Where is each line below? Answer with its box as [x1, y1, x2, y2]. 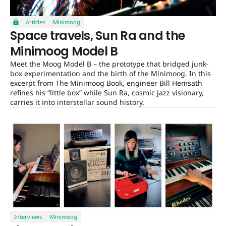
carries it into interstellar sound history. [10, 97, 144, 107]
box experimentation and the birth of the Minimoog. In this [10, 69, 211, 79]
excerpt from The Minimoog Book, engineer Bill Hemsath [10, 78, 202, 88]
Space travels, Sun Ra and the [10, 27, 185, 44]
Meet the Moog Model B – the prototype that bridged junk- [10, 59, 209, 69]
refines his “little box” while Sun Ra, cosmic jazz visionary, [10, 88, 204, 98]
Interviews [14, 212, 42, 220]
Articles [26, 18, 45, 26]
